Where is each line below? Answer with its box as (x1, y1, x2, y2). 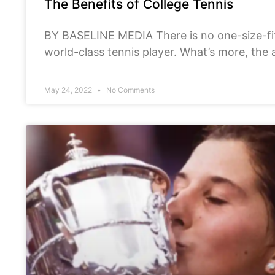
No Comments (104, 85, 155, 95)
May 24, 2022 (44, 85, 94, 95)
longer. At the (44, 62, 114, 76)
